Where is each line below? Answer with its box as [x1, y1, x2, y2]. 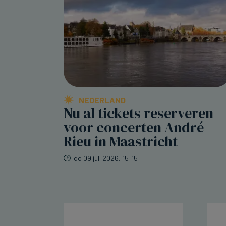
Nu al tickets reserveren [64, 103, 213, 123]
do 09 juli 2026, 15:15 [74, 154, 138, 163]
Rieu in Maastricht [64, 132, 178, 151]
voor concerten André [64, 118, 204, 137]
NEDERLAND [79, 95, 126, 105]
